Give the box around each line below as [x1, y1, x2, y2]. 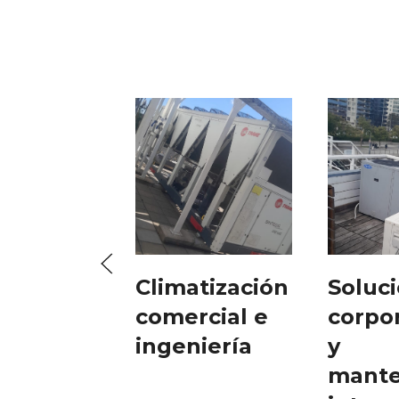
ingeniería [135, 333, 253, 360]
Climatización [135, 274, 289, 301]
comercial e [135, 304, 269, 330]
